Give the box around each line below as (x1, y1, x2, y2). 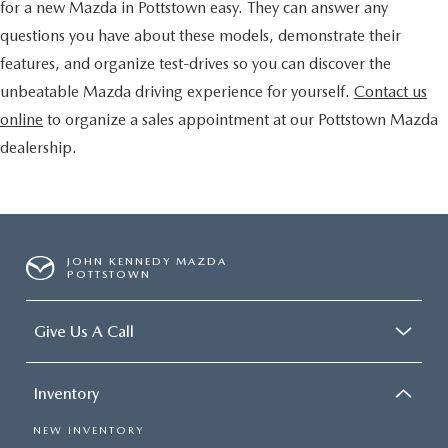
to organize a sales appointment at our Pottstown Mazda (43, 110, 438, 130)
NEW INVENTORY (33, 424, 144, 438)
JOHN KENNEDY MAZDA (67, 255, 228, 269)
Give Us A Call (34, 322, 134, 342)
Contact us (354, 82, 427, 102)
